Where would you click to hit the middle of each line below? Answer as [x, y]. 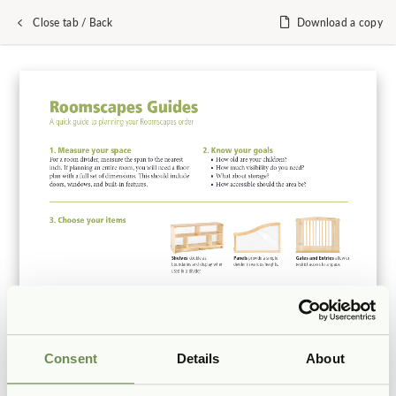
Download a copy [339, 23]
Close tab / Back [73, 23]
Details [198, 359]
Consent [71, 359]
